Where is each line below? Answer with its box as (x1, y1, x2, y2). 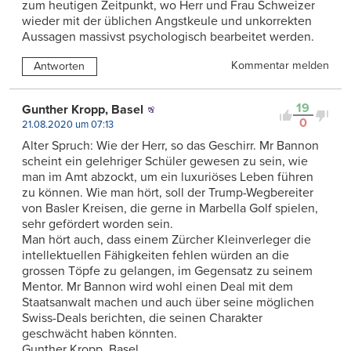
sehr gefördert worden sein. (22, 216, 173, 233)
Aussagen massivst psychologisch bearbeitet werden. (22, 29, 314, 45)
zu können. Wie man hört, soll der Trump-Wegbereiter (22, 185, 313, 201)
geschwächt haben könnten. (22, 326, 177, 342)
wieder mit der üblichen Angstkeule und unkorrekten (22, 13, 312, 30)
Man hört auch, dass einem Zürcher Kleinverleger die (22, 232, 311, 248)
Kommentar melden (231, 59, 329, 73)
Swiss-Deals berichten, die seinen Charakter (22, 310, 262, 327)
